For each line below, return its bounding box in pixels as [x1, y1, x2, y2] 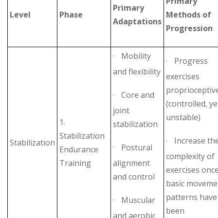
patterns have [166, 191, 217, 202]
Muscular [121, 194, 155, 205]
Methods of [166, 9, 211, 20]
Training [59, 157, 91, 168]
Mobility [121, 50, 151, 61]
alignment [113, 157, 150, 168]
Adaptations [113, 16, 162, 27]
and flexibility [113, 66, 161, 77]
